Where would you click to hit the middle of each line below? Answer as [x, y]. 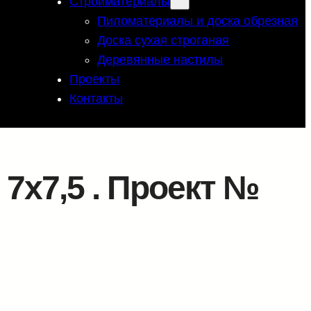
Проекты [95, 79]
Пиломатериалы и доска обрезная [198, 20]
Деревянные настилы [160, 59]
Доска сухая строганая [163, 40]
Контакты [96, 98]
